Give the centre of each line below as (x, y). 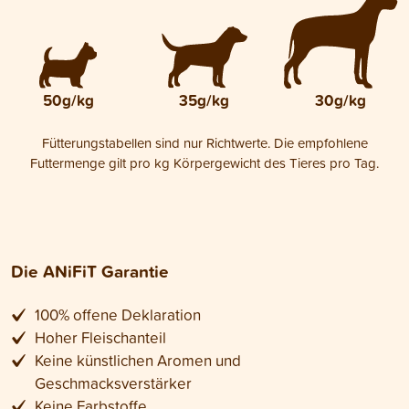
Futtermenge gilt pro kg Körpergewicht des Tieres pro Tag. (204, 163)
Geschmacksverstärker (113, 383)
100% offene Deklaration (117, 314)
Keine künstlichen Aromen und (137, 360)
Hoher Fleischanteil (100, 337)
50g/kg (68, 100)
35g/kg (204, 100)
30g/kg (341, 100)
